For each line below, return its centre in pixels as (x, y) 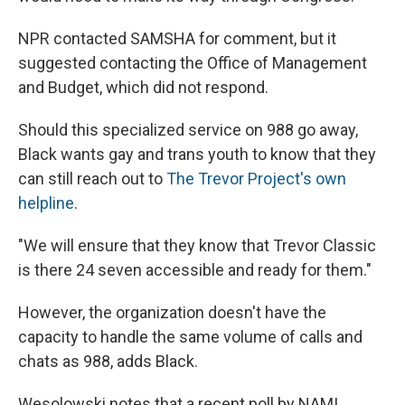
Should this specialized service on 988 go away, (188, 130)
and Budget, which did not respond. (143, 87)
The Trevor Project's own (256, 179)
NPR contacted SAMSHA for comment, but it (177, 38)
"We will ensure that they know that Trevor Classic (197, 245)
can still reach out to (92, 179)
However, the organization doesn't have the (172, 312)
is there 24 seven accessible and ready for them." (195, 270)
